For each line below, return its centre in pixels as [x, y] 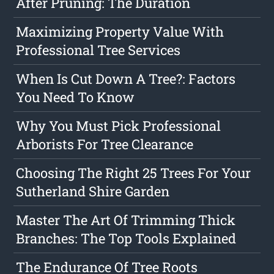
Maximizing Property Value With [120, 31]
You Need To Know [76, 97]
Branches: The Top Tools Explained [126, 238]
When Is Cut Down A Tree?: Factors [126, 78]
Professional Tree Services [98, 50]
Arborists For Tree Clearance [105, 144]
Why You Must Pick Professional [119, 125]
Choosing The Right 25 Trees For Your [134, 172]
